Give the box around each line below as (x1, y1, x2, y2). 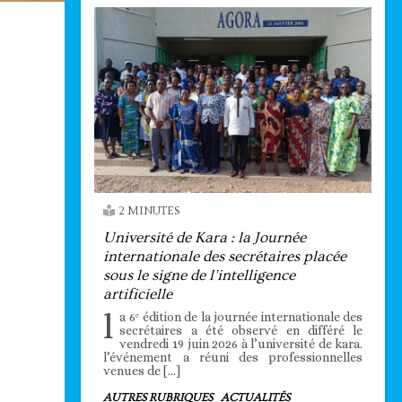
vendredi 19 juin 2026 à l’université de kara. (119, 336, 363, 351)
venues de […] (103, 363, 181, 378)
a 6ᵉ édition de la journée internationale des (119, 309, 363, 324)
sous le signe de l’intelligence (103, 266, 296, 284)
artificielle (103, 284, 173, 302)
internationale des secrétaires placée (103, 247, 347, 265)
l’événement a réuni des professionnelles (103, 349, 363, 364)
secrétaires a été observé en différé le (119, 322, 363, 337)
